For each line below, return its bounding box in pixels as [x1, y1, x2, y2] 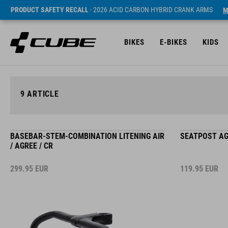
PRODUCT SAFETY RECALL [11, 6, 89, 14]
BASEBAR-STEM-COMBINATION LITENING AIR [10, 131, 164, 141]
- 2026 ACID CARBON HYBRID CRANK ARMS [89, 6, 213, 14]
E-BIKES [160, 38, 187, 47]
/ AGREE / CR [10, 141, 53, 151]
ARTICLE [24, 89, 59, 99]
